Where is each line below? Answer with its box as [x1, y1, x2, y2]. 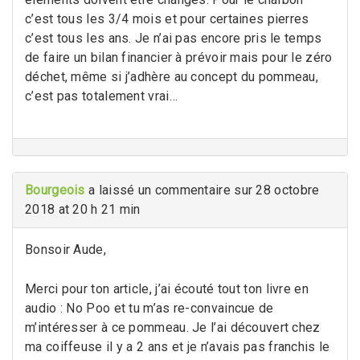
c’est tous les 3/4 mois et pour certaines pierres [25, 10, 309, 27]
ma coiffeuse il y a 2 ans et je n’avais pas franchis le [25, 338, 330, 354]
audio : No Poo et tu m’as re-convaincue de [25, 300, 274, 316]
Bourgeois [25, 182, 85, 198]
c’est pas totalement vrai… [25, 88, 178, 104]
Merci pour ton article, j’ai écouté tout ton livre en [25, 280, 309, 297]
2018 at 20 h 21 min [25, 201, 141, 217]
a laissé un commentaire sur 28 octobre [88, 182, 320, 198]
